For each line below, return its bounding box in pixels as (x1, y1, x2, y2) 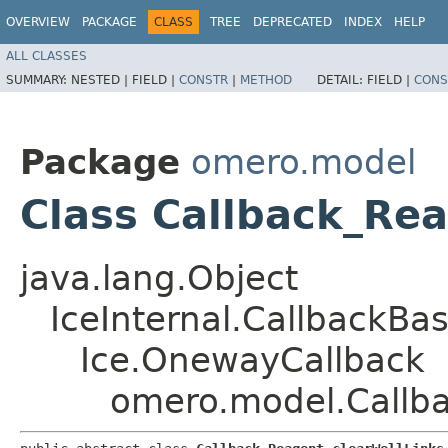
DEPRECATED (253, 15, 332, 29)
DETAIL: (317, 72, 367, 87)
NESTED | (71, 72, 132, 87)
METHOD (240, 72, 292, 87)
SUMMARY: (6, 72, 71, 87)
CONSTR (179, 72, 228, 87)
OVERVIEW (6, 15, 70, 29)
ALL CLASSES (6, 48, 87, 63)
